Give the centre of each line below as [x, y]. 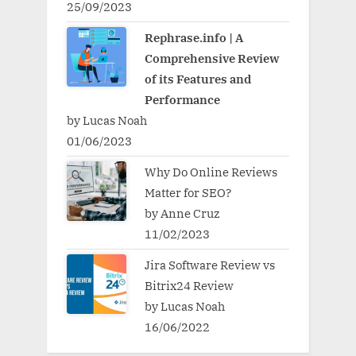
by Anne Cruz [182, 213]
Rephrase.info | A [193, 37]
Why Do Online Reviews [211, 172]
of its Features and [197, 78]
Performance [182, 99]
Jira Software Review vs [209, 265]
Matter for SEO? [188, 193]
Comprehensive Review [212, 58]
